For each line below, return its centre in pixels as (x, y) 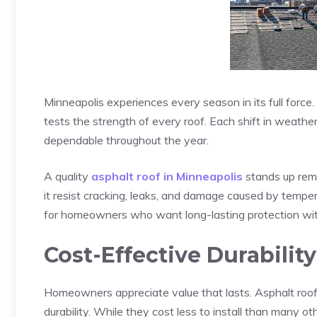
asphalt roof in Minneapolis (167, 176)
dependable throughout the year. (126, 140)
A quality (68, 176)
